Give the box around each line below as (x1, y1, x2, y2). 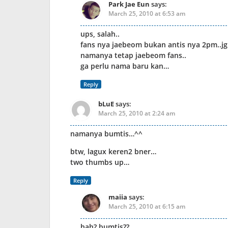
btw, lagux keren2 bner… (70, 147, 156, 156)
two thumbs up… (70, 157, 129, 167)
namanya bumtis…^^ (70, 129, 142, 138)
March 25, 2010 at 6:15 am (108, 202, 185, 211)
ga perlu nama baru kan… (80, 61, 169, 71)
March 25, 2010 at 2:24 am (98, 109, 175, 118)
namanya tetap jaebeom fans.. (80, 50, 186, 60)
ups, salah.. (80, 29, 120, 39)
